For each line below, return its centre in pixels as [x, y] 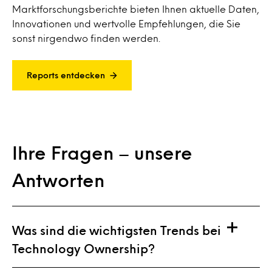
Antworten [58, 179]
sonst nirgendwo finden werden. [86, 38]
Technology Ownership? [83, 248]
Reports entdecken [66, 75]
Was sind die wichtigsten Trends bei [117, 230]
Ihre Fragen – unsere [102, 152]
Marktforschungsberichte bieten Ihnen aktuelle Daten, [136, 8]
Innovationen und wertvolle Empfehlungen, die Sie [126, 23]
